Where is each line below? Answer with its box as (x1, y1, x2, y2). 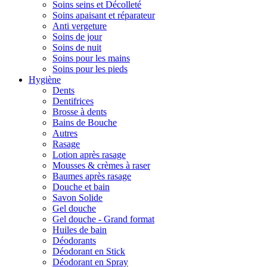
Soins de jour (52, 32, 102, 42)
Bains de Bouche (52, 117, 117, 128)
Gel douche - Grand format (52, 214, 154, 224)
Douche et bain (52, 182, 110, 192)
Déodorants (52, 235, 96, 246)
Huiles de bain (52, 225, 107, 235)
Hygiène (29, 74, 61, 85)
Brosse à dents (52, 107, 107, 117)
